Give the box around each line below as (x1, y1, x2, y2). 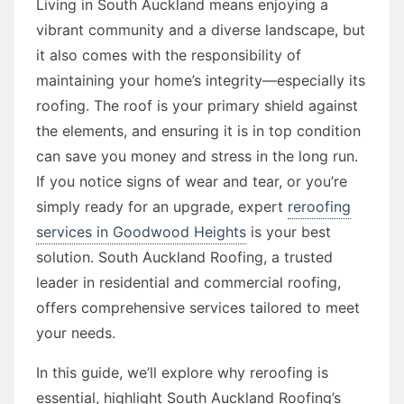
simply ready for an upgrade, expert (36, 197, 288, 216)
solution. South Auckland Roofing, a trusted (36, 247, 333, 266)
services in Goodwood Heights (36, 222, 246, 241)
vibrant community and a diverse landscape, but (36, 20, 365, 39)
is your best (246, 222, 331, 241)
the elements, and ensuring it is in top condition (36, 121, 361, 140)
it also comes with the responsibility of (36, 45, 301, 64)
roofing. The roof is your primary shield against (36, 96, 358, 115)
